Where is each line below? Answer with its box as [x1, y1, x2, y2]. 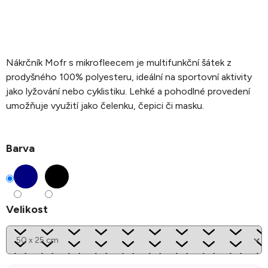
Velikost [6, 203, 48, 217]
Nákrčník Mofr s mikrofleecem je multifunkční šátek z [6, 57, 232, 69]
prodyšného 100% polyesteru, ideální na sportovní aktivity [6, 71, 252, 83]
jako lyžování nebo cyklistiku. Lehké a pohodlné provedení [6, 86, 250, 98]
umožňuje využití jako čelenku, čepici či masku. [6, 100, 206, 112]
